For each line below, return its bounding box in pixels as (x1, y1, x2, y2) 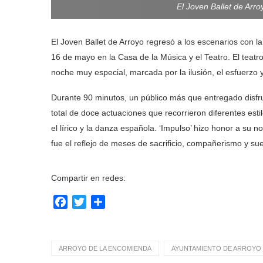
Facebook (68, 196, 109, 207)
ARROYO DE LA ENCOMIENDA (59, 244, 151, 252)
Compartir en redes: (51, 173, 126, 183)
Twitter (86, 196, 114, 207)
